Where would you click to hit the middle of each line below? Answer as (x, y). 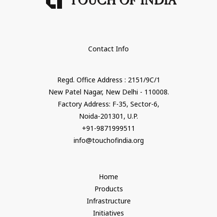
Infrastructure (108, 201)
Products (108, 188)
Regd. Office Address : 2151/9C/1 (108, 79)
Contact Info (108, 48)
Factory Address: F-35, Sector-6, (108, 104)
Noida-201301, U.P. (108, 116)
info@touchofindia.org (108, 140)
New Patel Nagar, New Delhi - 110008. (108, 92)
